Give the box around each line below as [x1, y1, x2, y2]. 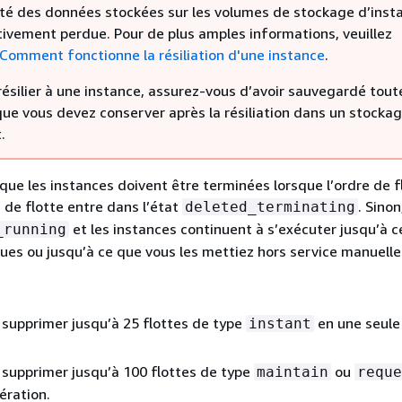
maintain [257, 363, 328, 380]
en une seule [314, 314, 400, 332]
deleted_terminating [185, 198, 355, 215]
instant [249, 315, 311, 332]
